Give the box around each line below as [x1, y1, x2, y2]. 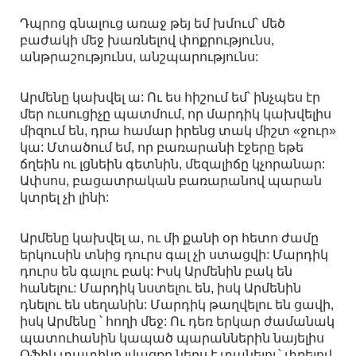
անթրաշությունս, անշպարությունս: [20, 50, 258, 64]
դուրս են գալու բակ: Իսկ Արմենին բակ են [20, 265, 292, 279]
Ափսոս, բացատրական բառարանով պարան [20, 174, 322, 188]
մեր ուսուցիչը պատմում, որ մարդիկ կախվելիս [20, 107, 331, 122]
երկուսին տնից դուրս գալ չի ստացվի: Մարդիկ [20, 248, 328, 262]
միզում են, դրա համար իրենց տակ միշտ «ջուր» [20, 124, 336, 138]
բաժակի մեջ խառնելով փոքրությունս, [20, 33, 274, 48]
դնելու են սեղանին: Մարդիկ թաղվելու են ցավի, [20, 298, 334, 312]
